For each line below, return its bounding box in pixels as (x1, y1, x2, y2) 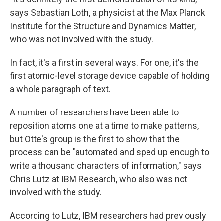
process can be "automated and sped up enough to (10, 147, 209, 157)
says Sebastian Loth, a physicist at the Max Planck (10, 7, 205, 18)
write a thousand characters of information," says (10, 160, 202, 171)
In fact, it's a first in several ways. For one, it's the (10, 57, 199, 68)
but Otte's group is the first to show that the (10, 133, 180, 144)
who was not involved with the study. (10, 34, 153, 44)
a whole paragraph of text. (10, 83, 110, 94)
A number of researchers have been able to (10, 107, 179, 117)
